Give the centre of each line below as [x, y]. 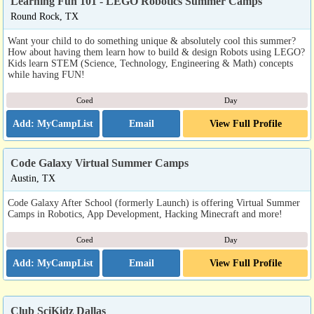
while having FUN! [46, 74]
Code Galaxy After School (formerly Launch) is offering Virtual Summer [154, 203]
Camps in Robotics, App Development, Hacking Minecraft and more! [145, 214]
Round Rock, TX [45, 16]
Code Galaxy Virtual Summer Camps [100, 163]
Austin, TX [33, 178]
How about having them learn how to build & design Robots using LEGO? [156, 52]
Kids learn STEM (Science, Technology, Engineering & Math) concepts [150, 63]
